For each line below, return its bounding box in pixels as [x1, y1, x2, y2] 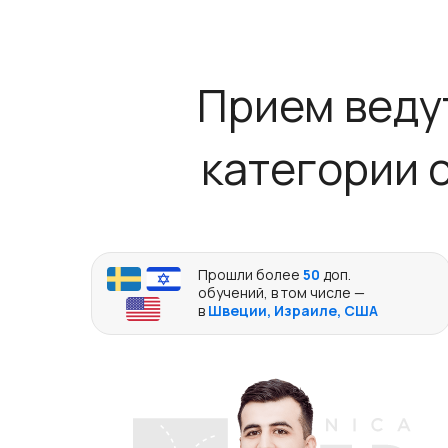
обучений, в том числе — [198, 283, 365, 302]
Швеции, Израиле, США [208, 301, 378, 320]
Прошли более [198, 265, 303, 284]
